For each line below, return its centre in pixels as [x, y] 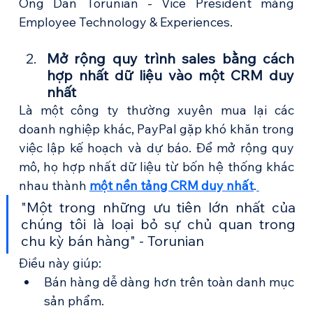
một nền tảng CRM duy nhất [171, 186]
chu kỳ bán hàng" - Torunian [112, 241]
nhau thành [54, 186]
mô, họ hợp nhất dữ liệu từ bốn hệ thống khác [156, 167]
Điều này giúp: [60, 263]
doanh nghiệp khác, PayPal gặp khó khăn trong [156, 129]
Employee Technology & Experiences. [125, 22]
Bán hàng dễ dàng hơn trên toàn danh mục [169, 282]
